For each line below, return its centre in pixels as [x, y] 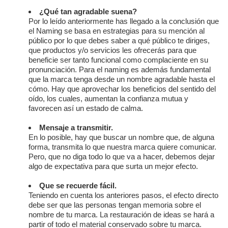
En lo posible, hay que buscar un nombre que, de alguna [121, 137]
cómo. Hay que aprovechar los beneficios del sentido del [122, 89]
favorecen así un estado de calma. [86, 108]
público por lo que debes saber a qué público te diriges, [119, 41]
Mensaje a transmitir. [76, 128]
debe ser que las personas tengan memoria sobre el [115, 205]
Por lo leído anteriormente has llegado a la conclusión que [124, 21]
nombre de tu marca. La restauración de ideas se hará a [121, 215]
